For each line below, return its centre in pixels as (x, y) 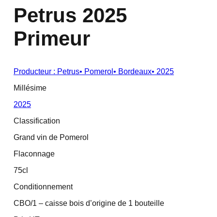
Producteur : (35, 71)
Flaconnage (34, 154)
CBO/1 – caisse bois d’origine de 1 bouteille (89, 203)
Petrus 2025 (70, 15)
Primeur (52, 38)
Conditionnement (43, 186)
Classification (37, 121)
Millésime (30, 88)
